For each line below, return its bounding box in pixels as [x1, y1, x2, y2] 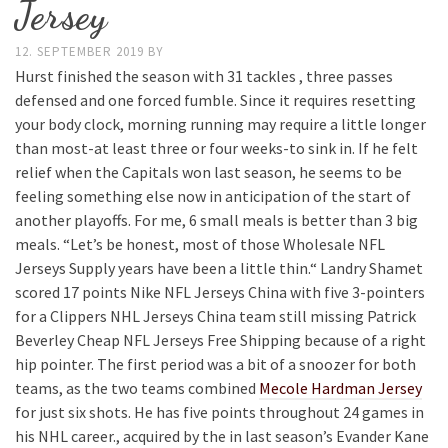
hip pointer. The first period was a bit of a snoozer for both [15, 354, 416, 374]
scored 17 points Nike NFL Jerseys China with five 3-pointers [15, 282, 425, 302]
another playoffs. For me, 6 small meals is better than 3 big [15, 210, 418, 230]
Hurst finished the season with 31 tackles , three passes [15, 66, 393, 86]
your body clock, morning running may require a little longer [15, 114, 426, 134]
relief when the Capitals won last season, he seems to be [15, 162, 402, 182]
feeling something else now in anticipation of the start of [15, 186, 411, 206]
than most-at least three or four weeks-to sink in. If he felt [15, 138, 418, 158]
